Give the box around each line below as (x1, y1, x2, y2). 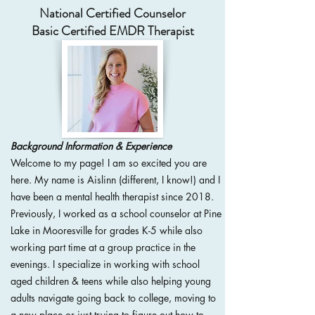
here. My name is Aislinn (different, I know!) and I (11, 173, 220, 186)
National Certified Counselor (39, 4, 186, 22)
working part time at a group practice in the (11, 240, 195, 254)
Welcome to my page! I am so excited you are (11, 156, 207, 169)
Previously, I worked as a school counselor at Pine (11, 207, 221, 220)
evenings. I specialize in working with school (11, 257, 200, 271)
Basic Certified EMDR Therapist (31, 22, 194, 40)
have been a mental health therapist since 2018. (11, 190, 214, 203)
